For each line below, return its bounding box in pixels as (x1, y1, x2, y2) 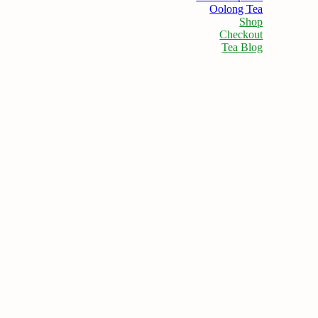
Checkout (219, 28, 263, 40)
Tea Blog (221, 41, 263, 53)
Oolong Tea (209, 3, 263, 15)
